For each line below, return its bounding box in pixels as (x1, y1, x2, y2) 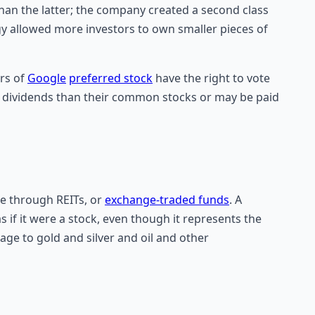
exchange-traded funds (105, 191, 229, 207)
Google (27, 70, 66, 86)
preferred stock (69, 70, 153, 86)
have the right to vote (153, 70, 270, 86)
